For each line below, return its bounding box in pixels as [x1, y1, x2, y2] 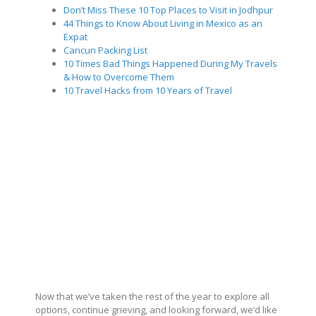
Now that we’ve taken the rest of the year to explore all [35, 289, 269, 303]
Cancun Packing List [63, 43, 147, 56]
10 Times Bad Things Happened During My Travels [63, 56, 277, 70]
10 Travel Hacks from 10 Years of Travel [63, 83, 232, 97]
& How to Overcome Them [63, 70, 174, 83]
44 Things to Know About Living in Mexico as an [63, 16, 262, 30]
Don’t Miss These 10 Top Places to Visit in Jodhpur [63, 3, 273, 16]
